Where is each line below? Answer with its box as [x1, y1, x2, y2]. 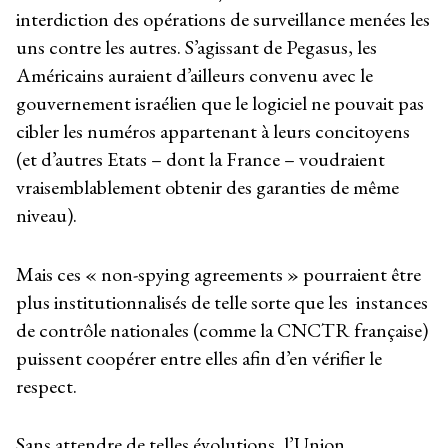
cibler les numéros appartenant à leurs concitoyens [16, 118, 410, 145]
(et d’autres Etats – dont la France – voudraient [16, 146, 385, 173]
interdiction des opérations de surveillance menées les [16, 6, 430, 33]
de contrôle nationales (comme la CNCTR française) [16, 316, 428, 343]
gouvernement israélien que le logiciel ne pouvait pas [16, 90, 424, 117]
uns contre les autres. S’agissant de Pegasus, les [16, 34, 377, 61]
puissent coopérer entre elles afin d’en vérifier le [16, 344, 382, 371]
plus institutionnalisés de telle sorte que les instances [16, 288, 428, 315]
